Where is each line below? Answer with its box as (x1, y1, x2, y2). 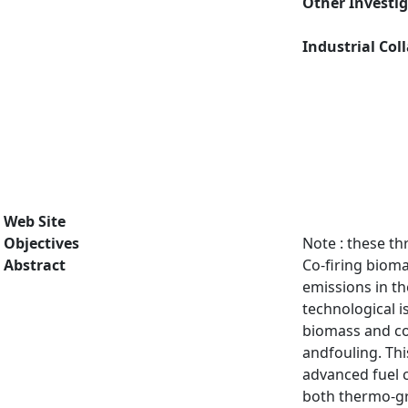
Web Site (4, 211, 66, 231)
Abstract (4, 255, 66, 275)
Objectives (4, 233, 79, 253)
